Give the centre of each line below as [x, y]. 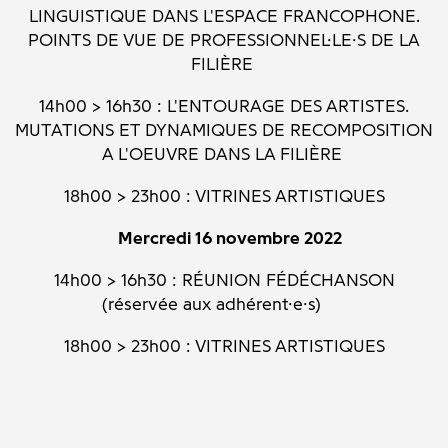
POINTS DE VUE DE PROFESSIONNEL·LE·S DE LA [224, 40]
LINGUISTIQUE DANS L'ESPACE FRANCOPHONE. [224, 16]
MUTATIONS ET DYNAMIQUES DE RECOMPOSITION [224, 130]
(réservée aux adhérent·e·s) [224, 304]
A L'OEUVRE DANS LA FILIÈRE [224, 154]
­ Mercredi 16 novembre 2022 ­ [224, 238]
